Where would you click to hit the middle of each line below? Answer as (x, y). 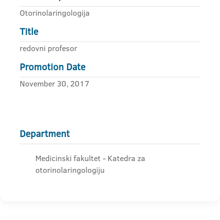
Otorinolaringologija (55, 13)
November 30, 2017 (55, 83)
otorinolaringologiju (70, 170)
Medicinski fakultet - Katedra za (90, 158)
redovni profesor (48, 48)
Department (45, 134)
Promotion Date (53, 67)
